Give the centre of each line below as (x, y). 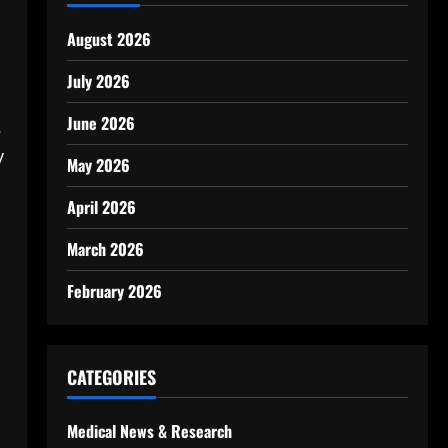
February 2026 (114, 291)
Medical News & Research (149, 431)
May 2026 (98, 165)
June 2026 (100, 123)
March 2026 (105, 249)
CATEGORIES (111, 377)
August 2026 (108, 39)
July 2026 (98, 81)
